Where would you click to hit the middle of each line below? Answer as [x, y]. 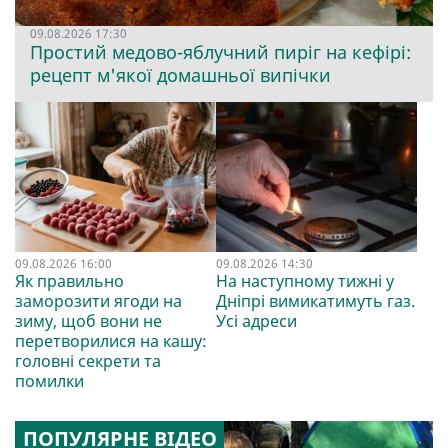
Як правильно [69, 281]
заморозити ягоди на [98, 301]
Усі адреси [256, 321]
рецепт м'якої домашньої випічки [180, 74]
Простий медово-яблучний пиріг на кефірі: [220, 51]
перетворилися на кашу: [111, 341]
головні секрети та [88, 361]
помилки [49, 381]
